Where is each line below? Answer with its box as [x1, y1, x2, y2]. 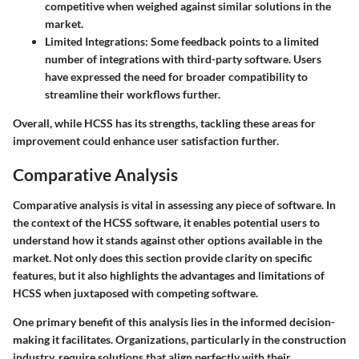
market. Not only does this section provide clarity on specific [13, 250, 313, 264]
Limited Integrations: [45, 34, 148, 48]
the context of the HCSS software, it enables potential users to [13, 215, 320, 229]
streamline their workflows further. [45, 87, 220, 101]
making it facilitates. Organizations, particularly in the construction [13, 332, 346, 346]
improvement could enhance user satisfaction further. [13, 134, 279, 147]
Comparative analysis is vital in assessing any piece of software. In [13, 197, 336, 212]
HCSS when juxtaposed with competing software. [13, 285, 258, 300]
